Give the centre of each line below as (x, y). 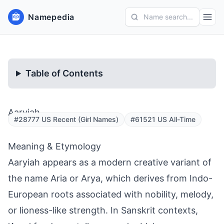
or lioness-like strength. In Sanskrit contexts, (103, 210)
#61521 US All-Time (163, 119)
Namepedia (51, 17)
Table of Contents (64, 73)
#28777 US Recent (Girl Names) (66, 119)
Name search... (168, 17)
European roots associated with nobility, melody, (111, 194)
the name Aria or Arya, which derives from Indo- (110, 178)
